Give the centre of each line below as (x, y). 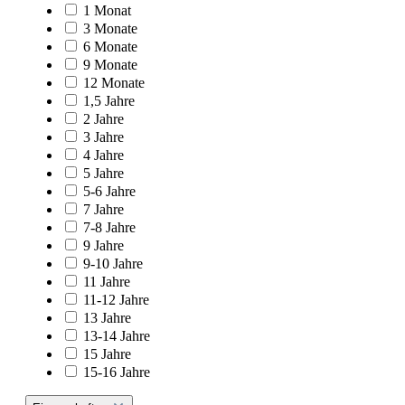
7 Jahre (104, 209)
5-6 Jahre (109, 191)
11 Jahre (107, 281)
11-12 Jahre (116, 299)
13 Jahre (107, 317)
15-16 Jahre (117, 372)
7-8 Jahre (109, 227)
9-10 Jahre (113, 263)
